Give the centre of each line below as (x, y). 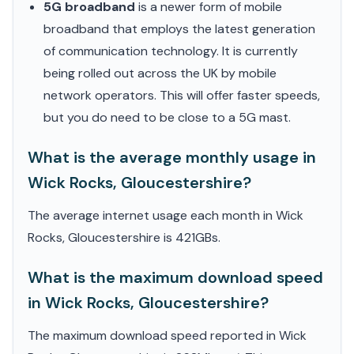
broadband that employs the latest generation (179, 29)
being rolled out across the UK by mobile (160, 73)
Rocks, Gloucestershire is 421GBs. (124, 237)
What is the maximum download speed (175, 277)
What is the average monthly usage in (172, 157)
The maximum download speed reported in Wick (167, 335)
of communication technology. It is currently (171, 51)
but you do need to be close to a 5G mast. (167, 117)
